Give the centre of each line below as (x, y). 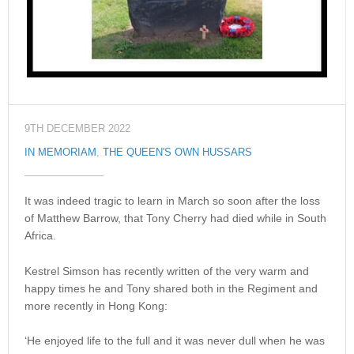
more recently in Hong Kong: (96, 305)
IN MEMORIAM (60, 153)
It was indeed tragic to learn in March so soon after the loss (172, 201)
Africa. (40, 236)
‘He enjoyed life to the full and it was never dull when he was (175, 341)
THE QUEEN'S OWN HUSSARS (177, 153)
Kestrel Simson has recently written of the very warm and (167, 271)
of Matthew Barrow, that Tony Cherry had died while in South (175, 218)
